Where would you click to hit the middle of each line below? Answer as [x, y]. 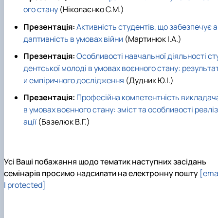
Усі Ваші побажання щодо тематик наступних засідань [105, 161]
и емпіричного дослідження [74, 80]
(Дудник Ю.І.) [149, 80]
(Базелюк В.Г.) [63, 121]
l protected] [25, 185]
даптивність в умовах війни [73, 39]
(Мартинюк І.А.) [152, 39]
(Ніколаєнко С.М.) [91, 9]
